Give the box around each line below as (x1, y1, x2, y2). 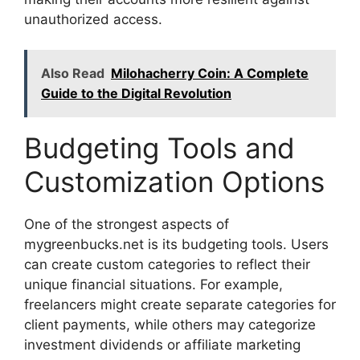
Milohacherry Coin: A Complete (111, 65, 309, 82)
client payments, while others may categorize (24, 317, 316, 333)
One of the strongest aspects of (24, 216, 229, 233)
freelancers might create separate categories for (24, 297, 336, 313)
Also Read (41, 65, 104, 82)
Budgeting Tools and (24, 131, 295, 166)
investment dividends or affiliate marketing (24, 337, 301, 354)
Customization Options (24, 165, 325, 199)
